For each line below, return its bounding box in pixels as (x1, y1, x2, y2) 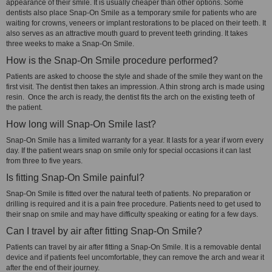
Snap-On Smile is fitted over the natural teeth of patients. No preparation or (6, 189, 251, 198)
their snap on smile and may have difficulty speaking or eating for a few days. (6, 210, 262, 219)
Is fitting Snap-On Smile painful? (6, 172, 144, 183)
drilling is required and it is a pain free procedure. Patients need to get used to (6, 200, 261, 208)
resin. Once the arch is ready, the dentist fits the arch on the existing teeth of (6, 93, 254, 101)
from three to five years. (6, 157, 83, 165)
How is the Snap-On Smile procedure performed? (6, 55, 218, 66)
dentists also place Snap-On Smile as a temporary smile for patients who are (6, 8, 257, 17)
